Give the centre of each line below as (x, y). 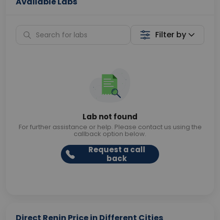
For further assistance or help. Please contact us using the (110, 127)
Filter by (171, 35)
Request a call (117, 150)
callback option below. (110, 134)
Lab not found (110, 117)
